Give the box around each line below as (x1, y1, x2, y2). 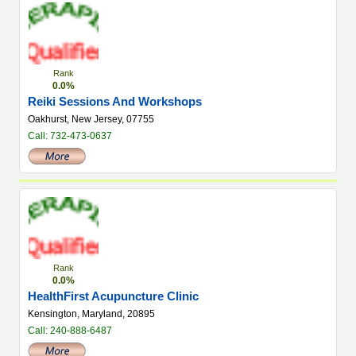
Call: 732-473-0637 (28, 130, 112, 141)
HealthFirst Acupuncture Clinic (28, 289, 199, 303)
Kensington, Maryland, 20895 (28, 308, 155, 319)
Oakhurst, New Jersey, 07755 (28, 114, 154, 125)
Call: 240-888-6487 (28, 325, 112, 336)
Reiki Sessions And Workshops (28, 95, 202, 108)
